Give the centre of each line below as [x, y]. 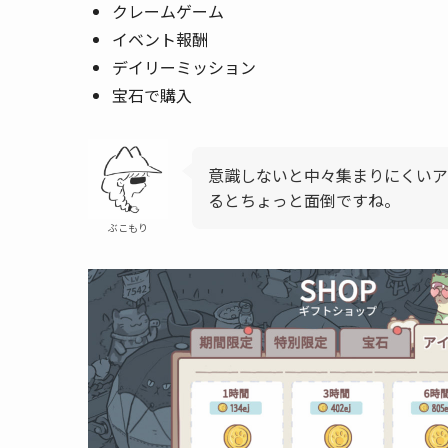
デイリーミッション [184, 67]
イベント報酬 [160, 39]
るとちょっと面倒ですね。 [304, 200]
